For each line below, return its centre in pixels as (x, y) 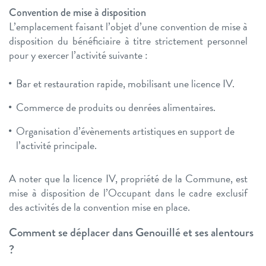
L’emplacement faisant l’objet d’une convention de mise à (128, 27)
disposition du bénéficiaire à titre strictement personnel (128, 41)
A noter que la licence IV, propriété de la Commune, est (128, 179)
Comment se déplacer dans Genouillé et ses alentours (131, 233)
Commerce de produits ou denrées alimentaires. (116, 107)
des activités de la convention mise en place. (99, 207)
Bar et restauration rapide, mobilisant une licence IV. (125, 84)
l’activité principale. (56, 145)
